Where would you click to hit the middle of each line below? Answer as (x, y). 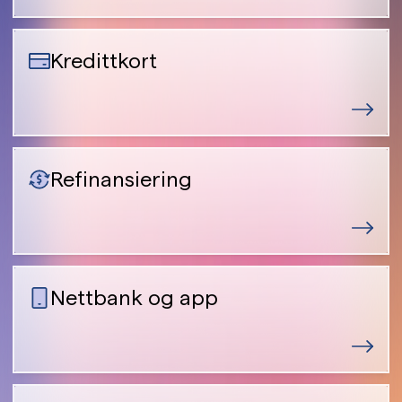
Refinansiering (121, 179)
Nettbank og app (134, 297)
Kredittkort (104, 61)
